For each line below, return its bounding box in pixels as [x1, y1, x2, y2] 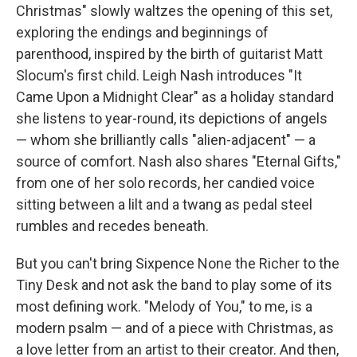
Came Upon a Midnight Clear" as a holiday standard [16, 88, 334, 105]
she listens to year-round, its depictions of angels [16, 109, 328, 127]
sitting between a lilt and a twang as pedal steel [16, 195, 312, 213]
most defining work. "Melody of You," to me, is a [16, 297, 312, 315]
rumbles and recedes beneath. [16, 217, 209, 234]
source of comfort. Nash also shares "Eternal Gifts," [16, 152, 341, 170]
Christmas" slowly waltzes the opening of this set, [16, 2, 332, 19]
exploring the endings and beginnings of [16, 23, 269, 41]
